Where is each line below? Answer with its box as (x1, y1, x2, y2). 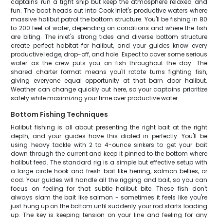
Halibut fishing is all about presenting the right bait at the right (11, 123, 207, 131)
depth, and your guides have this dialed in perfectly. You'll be (11, 132, 207, 140)
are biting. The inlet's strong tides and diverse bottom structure (11, 33, 207, 41)
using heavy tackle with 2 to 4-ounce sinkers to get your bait (11, 141, 207, 149)
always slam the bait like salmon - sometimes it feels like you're (11, 193, 207, 201)
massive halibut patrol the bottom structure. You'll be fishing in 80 (11, 15, 207, 23)
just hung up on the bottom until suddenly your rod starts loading (11, 202, 207, 210)
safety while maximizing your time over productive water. (11, 94, 180, 102)
